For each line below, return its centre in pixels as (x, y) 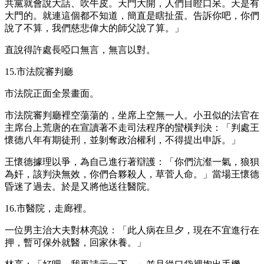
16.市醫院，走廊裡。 (48, 208)
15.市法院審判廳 (39, 71)
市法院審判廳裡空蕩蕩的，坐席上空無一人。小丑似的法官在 (132, 115)
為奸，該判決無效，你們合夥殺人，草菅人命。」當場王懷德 (132, 174)
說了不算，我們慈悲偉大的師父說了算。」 (94, 28)
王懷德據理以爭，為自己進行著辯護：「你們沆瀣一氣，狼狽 (132, 161)
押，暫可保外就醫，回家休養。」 (75, 242)
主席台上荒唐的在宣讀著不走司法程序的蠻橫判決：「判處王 (132, 127)
